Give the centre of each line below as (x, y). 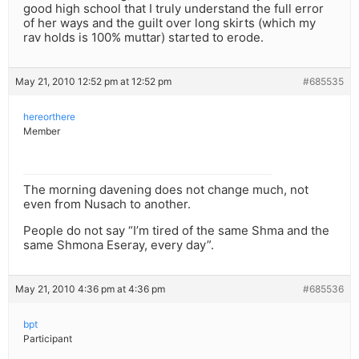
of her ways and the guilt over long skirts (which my (169, 23)
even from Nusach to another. (107, 204)
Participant (48, 339)
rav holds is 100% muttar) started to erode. (143, 38)
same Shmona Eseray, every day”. (119, 245)
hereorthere (49, 117)
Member (42, 131)
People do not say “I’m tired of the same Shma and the (176, 231)
